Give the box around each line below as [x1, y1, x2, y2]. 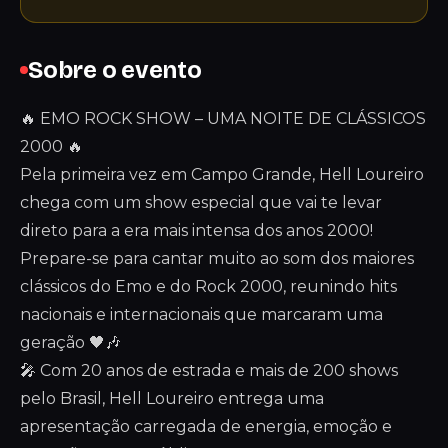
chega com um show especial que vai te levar [20, 193, 382, 212]
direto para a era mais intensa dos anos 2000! [20, 221, 373, 240]
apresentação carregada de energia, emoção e [20, 417, 392, 436]
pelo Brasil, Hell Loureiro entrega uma [20, 389, 324, 408]
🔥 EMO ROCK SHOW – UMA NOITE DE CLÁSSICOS [20, 109, 426, 128]
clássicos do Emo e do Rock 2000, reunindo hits [20, 277, 397, 296]
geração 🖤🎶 [20, 333, 121, 352]
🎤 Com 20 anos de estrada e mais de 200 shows [20, 361, 398, 380]
